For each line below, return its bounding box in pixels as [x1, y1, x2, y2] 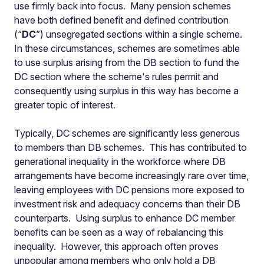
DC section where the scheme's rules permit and [14, 71, 219, 82]
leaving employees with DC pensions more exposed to [14, 184, 245, 196]
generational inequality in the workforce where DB [14, 156, 226, 167]
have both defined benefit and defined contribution [14, 14, 229, 26]
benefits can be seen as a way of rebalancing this [14, 226, 223, 238]
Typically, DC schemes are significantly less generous [14, 127, 240, 139]
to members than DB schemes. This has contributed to [14, 141, 247, 153]
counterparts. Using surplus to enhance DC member [14, 212, 235, 224]
